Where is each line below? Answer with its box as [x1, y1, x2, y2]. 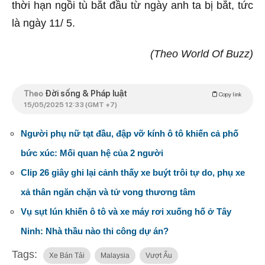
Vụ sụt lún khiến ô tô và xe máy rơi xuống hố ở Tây [21, 206, 231, 217]
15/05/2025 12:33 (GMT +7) [24, 101, 117, 109]
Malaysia [101, 251, 130, 260]
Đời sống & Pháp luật [45, 89, 127, 99]
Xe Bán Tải [49, 251, 85, 260]
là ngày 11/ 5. [12, 17, 75, 30]
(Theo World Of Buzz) [150, 47, 253, 60]
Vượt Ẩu [146, 251, 172, 260]
